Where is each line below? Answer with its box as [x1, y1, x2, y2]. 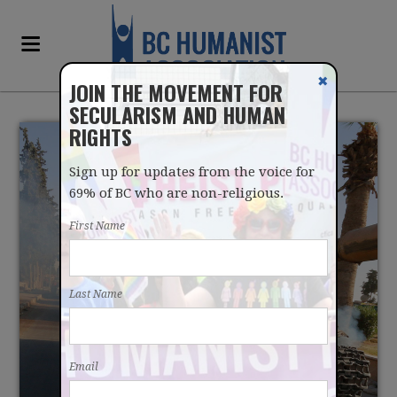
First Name [69, 220, 126, 232]
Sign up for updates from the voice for [69, 164, 315, 180]
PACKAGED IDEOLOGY [74, 293, 323, 340]
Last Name [69, 288, 123, 300]
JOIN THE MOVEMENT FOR [69, 76, 284, 108]
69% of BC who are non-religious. [69, 185, 284, 201]
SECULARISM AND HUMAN [69, 98, 286, 130]
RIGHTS [69, 121, 133, 152]
